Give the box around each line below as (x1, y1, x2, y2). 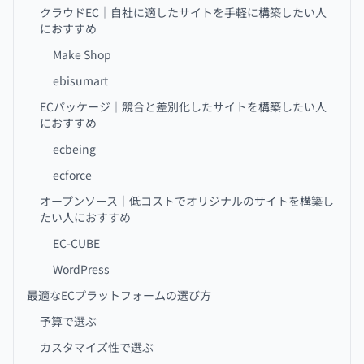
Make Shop (53, 46, 111, 63)
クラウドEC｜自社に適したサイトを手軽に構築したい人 (40, 4, 327, 20)
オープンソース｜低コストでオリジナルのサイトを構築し (40, 193, 334, 209)
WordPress (53, 261, 110, 277)
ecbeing (53, 141, 96, 157)
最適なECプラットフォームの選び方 (27, 287, 211, 303)
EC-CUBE (53, 235, 100, 251)
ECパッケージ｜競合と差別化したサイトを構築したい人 (40, 98, 327, 115)
